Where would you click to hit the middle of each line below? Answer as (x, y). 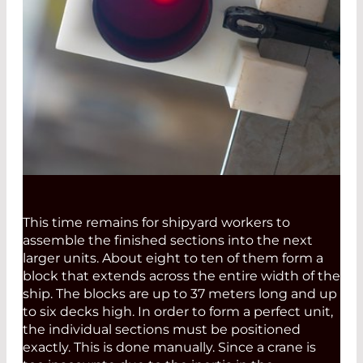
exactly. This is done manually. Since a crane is (169, 348)
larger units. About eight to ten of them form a (173, 258)
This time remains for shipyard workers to (156, 223)
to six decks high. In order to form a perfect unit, (178, 312)
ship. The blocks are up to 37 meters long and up (180, 294)
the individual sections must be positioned (162, 330)
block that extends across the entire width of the (181, 276)
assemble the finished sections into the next (168, 241)
